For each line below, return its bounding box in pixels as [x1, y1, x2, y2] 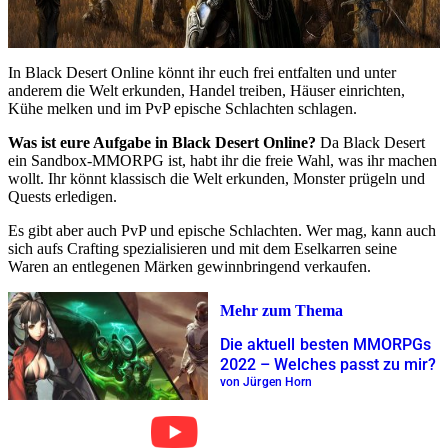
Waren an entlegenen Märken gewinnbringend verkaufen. [8, 258, 371, 276]
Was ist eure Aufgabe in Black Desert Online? [8, 134, 316, 152]
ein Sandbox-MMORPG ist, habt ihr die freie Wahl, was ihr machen [8, 152, 437, 170]
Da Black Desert [316, 134, 425, 152]
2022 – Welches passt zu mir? [220, 354, 437, 374]
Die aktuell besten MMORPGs [220, 334, 432, 354]
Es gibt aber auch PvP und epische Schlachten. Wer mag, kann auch [8, 222, 436, 240]
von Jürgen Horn [220, 374, 313, 389]
